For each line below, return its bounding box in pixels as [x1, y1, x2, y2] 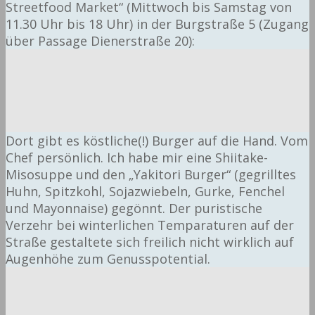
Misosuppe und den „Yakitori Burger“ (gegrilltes [6, 166, 296, 184]
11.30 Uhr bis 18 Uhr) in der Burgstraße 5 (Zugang [6, 15, 309, 32]
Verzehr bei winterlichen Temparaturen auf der [6, 217, 294, 234]
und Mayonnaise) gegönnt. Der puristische [6, 200, 262, 217]
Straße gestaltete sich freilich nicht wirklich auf [6, 233, 294, 251]
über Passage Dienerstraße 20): [6, 32, 195, 49]
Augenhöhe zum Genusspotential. [6, 250, 210, 268]
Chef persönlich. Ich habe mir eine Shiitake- [6, 149, 268, 167]
